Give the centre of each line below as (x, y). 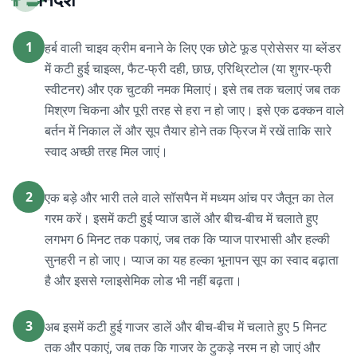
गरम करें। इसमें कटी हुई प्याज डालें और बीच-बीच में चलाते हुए (181, 218)
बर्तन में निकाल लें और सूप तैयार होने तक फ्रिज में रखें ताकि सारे (188, 131)
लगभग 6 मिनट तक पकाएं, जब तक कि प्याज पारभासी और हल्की (187, 239)
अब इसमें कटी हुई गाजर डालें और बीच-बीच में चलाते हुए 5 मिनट (186, 327)
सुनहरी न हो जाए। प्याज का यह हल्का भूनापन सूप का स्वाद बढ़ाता (192, 260)
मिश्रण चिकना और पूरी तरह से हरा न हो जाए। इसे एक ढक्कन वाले (194, 110)
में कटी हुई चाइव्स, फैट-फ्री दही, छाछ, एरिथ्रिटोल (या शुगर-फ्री (188, 69)
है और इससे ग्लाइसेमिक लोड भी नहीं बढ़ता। (143, 280)
